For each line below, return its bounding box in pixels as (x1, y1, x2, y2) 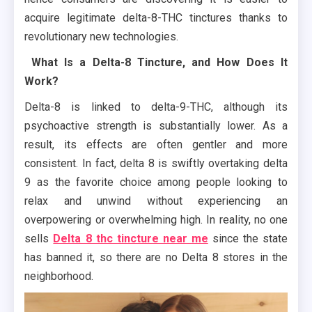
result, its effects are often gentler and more (24, 138, 288, 151)
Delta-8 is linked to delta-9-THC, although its (24, 100, 288, 114)
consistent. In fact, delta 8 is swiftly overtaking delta (24, 157, 288, 170)
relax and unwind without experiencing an (24, 194, 288, 208)
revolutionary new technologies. (24, 30, 179, 43)
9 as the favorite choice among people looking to (24, 175, 288, 189)
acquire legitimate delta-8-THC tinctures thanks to (24, 11, 288, 24)
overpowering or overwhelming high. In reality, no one (24, 213, 288, 226)
